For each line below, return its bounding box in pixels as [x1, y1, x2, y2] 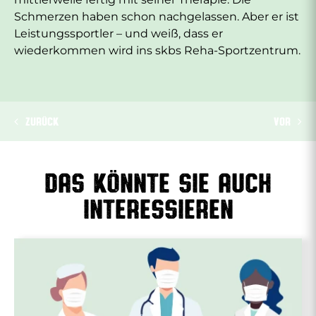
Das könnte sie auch [44, 165, 272, 198]
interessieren [83, 191, 233, 224]
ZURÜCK [25, 114, 59, 128]
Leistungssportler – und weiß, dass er [14, 26, 223, 40]
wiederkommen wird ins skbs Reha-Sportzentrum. [14, 43, 300, 57]
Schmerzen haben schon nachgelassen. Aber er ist [14, 9, 299, 23]
